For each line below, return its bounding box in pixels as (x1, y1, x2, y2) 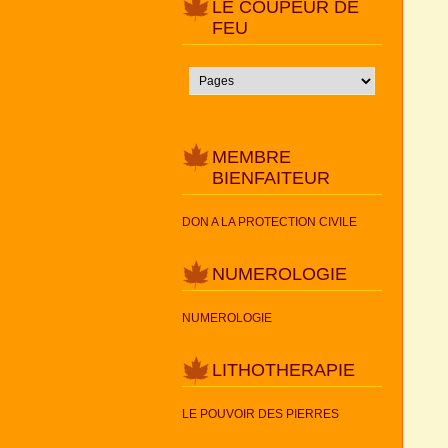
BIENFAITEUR (212, 168, 330, 189)
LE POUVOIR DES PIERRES (182, 407, 339, 422)
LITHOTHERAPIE (212, 360, 355, 381)
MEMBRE (212, 147, 291, 168)
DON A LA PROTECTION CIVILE (182, 215, 357, 230)
